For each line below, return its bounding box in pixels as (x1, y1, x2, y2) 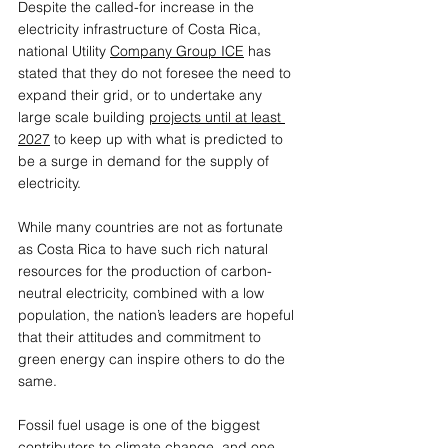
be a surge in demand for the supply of (18, 151, 273, 170)
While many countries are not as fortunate (18, 217, 287, 236)
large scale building (18, 107, 149, 126)
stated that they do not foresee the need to (18, 63, 295, 82)
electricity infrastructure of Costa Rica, (18, 19, 265, 38)
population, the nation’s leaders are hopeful (18, 305, 298, 324)
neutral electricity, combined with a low (18, 283, 268, 302)
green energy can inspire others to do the (18, 349, 289, 368)
